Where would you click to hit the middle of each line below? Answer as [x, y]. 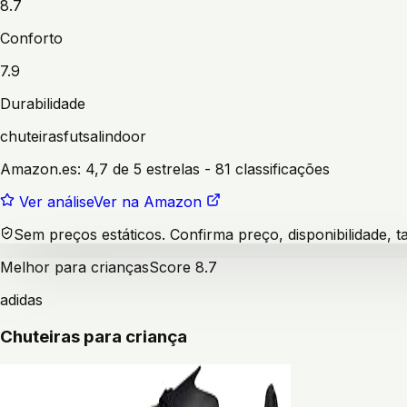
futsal [83, 137]
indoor [124, 137]
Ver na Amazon [148, 202]
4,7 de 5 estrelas [143, 169]
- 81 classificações [265, 169]
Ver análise [56, 202]
